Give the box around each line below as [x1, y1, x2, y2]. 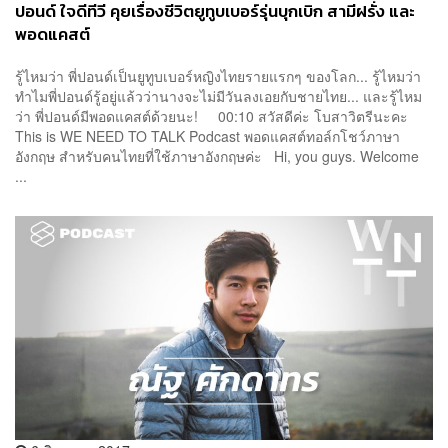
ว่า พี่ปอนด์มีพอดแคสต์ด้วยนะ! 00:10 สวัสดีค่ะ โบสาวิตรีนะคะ [15, 105, 408, 126]
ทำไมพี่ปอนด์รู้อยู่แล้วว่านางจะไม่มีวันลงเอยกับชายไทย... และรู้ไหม [15, 85, 422, 106]
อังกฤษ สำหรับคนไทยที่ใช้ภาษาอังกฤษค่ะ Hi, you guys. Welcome [15, 145, 419, 166]
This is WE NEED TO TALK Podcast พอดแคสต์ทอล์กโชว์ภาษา [15, 125, 400, 146]
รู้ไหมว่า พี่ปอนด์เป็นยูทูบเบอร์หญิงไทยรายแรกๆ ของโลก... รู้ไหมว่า [15, 65, 421, 86]
